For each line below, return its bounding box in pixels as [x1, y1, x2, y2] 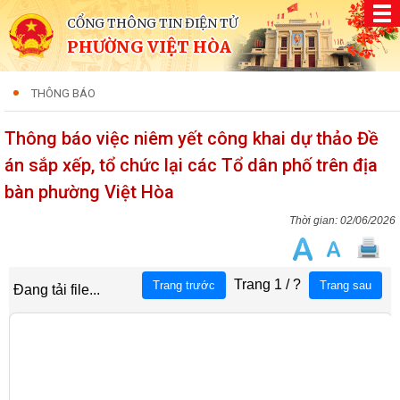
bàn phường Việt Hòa [4, 181, 174, 203]
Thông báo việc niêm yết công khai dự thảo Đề [4, 128, 379, 149]
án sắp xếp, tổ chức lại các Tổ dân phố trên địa [4, 154, 378, 176]
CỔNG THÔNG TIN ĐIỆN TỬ [67, 15, 237, 31]
